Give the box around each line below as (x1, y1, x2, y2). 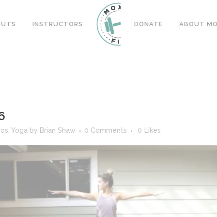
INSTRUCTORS (32, 20, 83, 28)
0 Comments (84, 126, 127, 134)
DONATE (134, 20, 163, 28)
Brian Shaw (40, 126, 76, 134)
